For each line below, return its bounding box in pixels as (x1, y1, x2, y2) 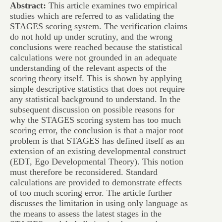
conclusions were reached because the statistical (10, 42, 182, 52)
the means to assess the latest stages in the (10, 209, 162, 219)
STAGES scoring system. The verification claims (10, 21, 187, 31)
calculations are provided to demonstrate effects (10, 177, 182, 187)
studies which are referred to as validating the (10, 11, 174, 21)
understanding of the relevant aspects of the (10, 63, 166, 73)
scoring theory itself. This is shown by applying (10, 73, 182, 83)
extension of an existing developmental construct (10, 146, 186, 156)
